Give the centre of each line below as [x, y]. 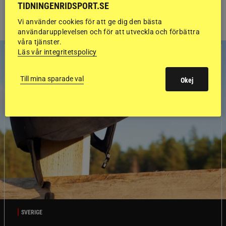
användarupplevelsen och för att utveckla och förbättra [109, 32]
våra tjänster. [40, 42]
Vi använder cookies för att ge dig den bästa [90, 21]
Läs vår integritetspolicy [57, 52]
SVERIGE [32, 212]
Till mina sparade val [52, 79]
